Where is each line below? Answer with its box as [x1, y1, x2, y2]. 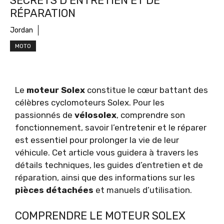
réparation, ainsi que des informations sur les [15, 172, 195, 183]
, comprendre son [116, 110, 185, 120]
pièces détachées [15, 185, 93, 195]
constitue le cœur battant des [85, 85, 208, 95]
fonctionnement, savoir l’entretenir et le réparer [15, 122, 206, 133]
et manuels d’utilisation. [93, 185, 192, 195]
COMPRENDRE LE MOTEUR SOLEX [15, 208, 185, 222]
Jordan [10, 26, 33, 35]
